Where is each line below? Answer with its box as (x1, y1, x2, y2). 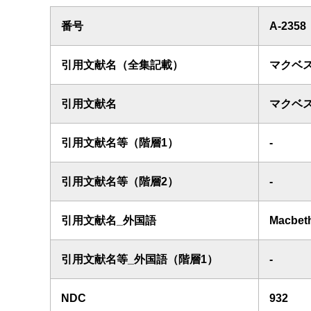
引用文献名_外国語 (61, 215, 156, 226)
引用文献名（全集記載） (61, 59, 183, 71)
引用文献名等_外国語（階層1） (61, 253, 218, 265)
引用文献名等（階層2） (61, 176, 178, 187)
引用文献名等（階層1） (61, 137, 178, 149)
